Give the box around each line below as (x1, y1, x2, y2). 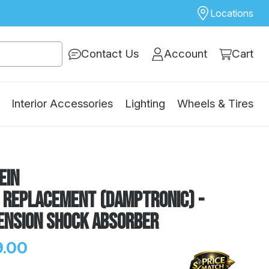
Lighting (125, 97, 165, 111)
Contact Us (81, 47, 139, 61)
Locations (210, 7, 253, 19)
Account (163, 47, 207, 61)
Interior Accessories (11, 97, 113, 111)
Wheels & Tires (177, 97, 253, 111)
